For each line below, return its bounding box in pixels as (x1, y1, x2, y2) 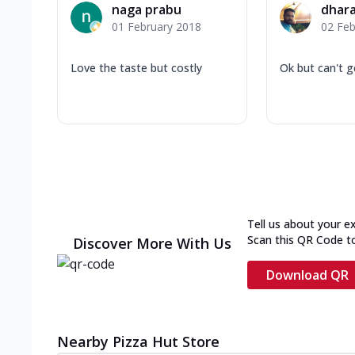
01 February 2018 (112, 18, 201, 34)
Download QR (266, 265, 349, 284)
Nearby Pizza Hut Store (57, 331, 219, 351)
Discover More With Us (73, 233, 231, 253)
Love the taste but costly (71, 59, 202, 75)
